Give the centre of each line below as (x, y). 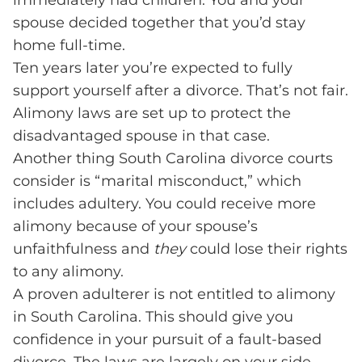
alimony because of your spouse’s (135, 227)
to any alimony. (68, 272)
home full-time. (69, 46)
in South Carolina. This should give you (153, 317)
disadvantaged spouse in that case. (141, 136)
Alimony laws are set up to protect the (152, 114)
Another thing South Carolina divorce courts (173, 159)
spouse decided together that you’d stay (159, 23)
